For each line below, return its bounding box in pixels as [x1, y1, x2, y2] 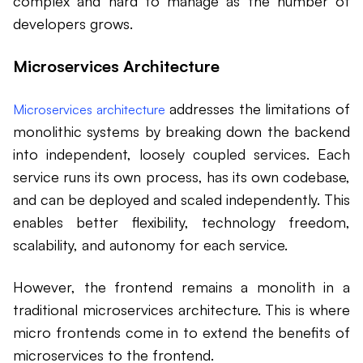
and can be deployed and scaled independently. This [13, 190, 350, 209]
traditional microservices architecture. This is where [13, 301, 350, 319]
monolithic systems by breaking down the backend [13, 122, 350, 141]
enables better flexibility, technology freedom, [13, 213, 350, 232]
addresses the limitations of [164, 100, 351, 118]
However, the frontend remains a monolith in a [13, 278, 350, 297]
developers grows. [13, 15, 133, 33]
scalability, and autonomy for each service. [13, 236, 288, 254]
